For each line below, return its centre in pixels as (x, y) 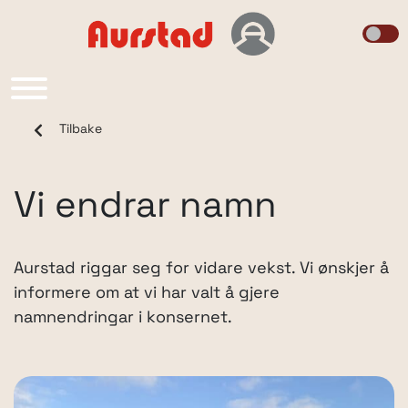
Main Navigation (126, 78)
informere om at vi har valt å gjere (147, 294)
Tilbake (81, 130)
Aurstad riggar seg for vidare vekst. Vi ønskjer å (201, 269)
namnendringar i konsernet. (123, 318)
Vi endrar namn (145, 208)
